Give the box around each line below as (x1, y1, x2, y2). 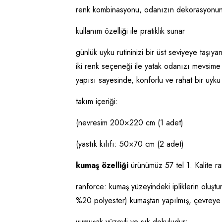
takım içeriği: (75, 96, 118, 107)
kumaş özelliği (75, 160, 128, 171)
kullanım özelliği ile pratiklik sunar (75, 25, 185, 37)
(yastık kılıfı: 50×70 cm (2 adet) (75, 138, 184, 150)
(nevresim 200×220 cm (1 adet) (75, 117, 183, 128)
